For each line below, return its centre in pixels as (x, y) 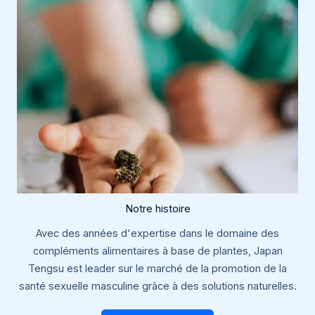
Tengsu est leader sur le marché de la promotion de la (157, 268)
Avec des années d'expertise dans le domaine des (157, 233)
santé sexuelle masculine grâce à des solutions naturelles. (157, 286)
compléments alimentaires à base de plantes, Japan (157, 251)
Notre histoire (157, 208)
